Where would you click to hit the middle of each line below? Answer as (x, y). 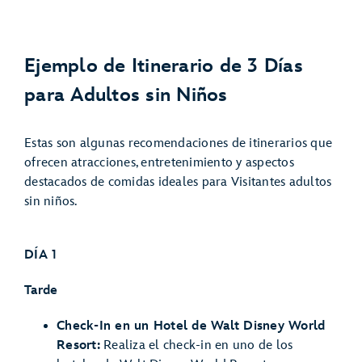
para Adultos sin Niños (126, 95)
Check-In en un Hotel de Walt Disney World (191, 326)
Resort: (78, 345)
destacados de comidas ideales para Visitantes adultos (178, 183)
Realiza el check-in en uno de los (196, 345)
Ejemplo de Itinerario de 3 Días (164, 66)
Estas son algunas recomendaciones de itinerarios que (178, 144)
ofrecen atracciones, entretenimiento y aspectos (159, 163)
